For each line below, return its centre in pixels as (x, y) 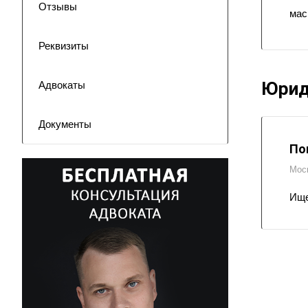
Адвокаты (62, 85)
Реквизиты (64, 46)
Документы (65, 124)
